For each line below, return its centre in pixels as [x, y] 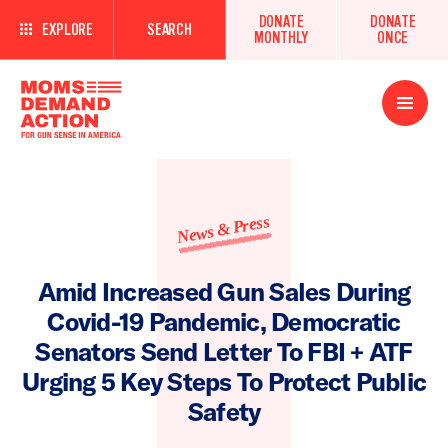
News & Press [223, 230]
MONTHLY [281, 38]
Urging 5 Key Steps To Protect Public [224, 382]
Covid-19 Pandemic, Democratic [224, 322]
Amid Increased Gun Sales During [224, 292]
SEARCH [169, 30]
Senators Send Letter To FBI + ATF [224, 352]
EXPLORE [67, 30]
